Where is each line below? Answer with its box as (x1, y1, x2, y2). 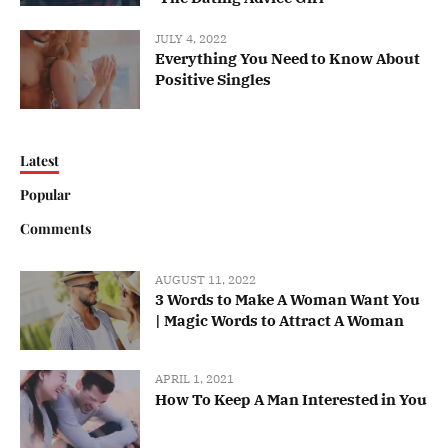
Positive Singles (155, 69, 271, 89)
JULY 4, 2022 (155, 30, 227, 46)
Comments (20, 218, 91, 238)
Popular (20, 184, 71, 204)
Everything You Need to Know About (155, 48, 420, 68)
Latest (20, 150, 59, 170)
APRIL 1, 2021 (155, 371, 234, 387)
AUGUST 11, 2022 (155, 271, 256, 287)
